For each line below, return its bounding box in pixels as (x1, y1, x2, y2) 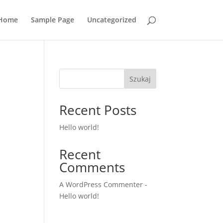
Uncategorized (87, 15, 136, 24)
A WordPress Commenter (59, 180, 143, 189)
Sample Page (30, 15, 74, 24)
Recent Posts (59, 101, 137, 119)
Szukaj (129, 74, 151, 84)
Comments (59, 158, 125, 176)
